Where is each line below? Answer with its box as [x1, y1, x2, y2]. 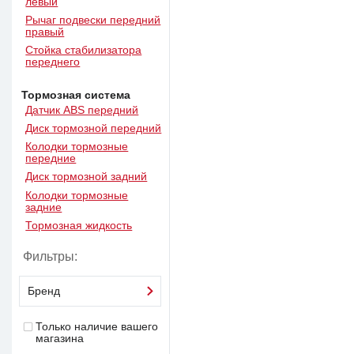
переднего [25, 56, 81, 69]
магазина [35, 333, 84, 345]
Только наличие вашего [35, 321, 158, 333]
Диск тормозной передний [25, 122, 162, 135]
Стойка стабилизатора [25, 44, 142, 57]
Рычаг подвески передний [25, 14, 161, 27]
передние [25, 153, 77, 165]
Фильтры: [23, 250, 78, 264]
